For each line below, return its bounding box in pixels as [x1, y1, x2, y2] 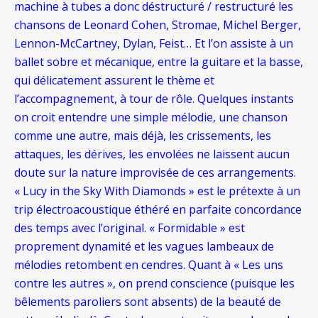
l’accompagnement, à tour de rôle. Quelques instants [14, 91, 294, 107]
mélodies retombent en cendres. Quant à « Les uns [14, 257, 283, 273]
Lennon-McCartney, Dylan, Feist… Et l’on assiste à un [14, 35, 293, 52]
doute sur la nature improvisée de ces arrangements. [14, 165, 296, 181]
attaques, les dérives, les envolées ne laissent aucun [14, 146, 290, 163]
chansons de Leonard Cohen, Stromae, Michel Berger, [14, 17, 301, 33]
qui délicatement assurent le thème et [14, 72, 214, 89]
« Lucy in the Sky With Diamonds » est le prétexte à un [14, 183, 300, 199]
